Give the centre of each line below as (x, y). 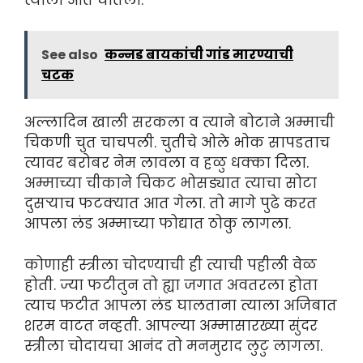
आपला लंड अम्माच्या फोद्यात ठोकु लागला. (158, 224)
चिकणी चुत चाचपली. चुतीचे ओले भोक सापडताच (177, 143)
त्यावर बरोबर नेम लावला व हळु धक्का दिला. (167, 163)
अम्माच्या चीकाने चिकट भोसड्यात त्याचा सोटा (171, 184)
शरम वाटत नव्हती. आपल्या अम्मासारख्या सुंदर (171, 325)
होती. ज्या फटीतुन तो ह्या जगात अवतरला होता (171, 285)
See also (70, 55)
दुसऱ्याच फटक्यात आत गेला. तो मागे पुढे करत (171, 204)
